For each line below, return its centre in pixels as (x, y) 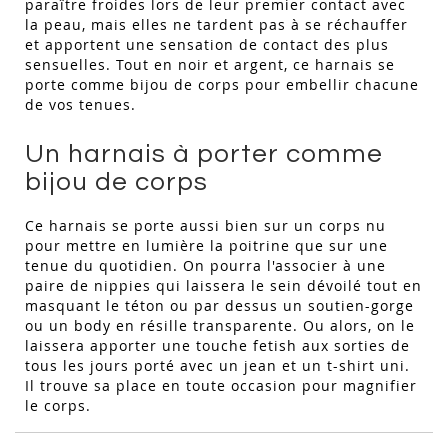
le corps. (60, 406)
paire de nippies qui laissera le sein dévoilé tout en (223, 286)
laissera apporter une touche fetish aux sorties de (217, 346)
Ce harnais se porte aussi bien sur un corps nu (205, 226)
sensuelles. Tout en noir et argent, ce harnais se (210, 65)
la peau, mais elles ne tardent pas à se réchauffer (216, 25)
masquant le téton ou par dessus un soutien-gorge (219, 306)
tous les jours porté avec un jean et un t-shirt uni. (217, 366)
